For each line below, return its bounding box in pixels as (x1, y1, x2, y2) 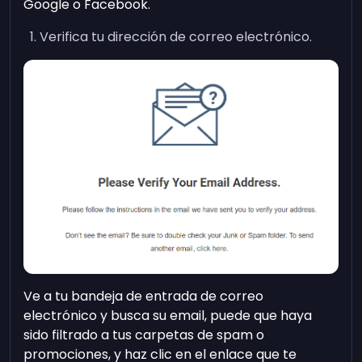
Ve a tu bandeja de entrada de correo (23, 286, 264, 305)
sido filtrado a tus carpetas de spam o (23, 325, 265, 344)
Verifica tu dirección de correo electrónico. (40, 27, 313, 46)
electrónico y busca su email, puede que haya (23, 305, 313, 325)
